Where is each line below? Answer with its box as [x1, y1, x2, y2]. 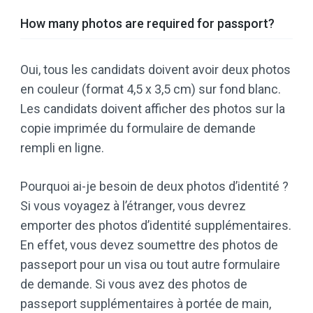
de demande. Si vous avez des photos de [20, 276, 247, 291]
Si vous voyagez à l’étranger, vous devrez [20, 198, 246, 213]
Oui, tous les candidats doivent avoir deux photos [20, 61, 291, 77]
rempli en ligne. [20, 140, 104, 155]
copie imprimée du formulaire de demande [20, 120, 256, 136]
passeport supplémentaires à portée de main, [20, 296, 271, 311]
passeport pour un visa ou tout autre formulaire [20, 256, 280, 272]
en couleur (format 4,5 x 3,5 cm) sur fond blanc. [20, 81, 281, 96]
